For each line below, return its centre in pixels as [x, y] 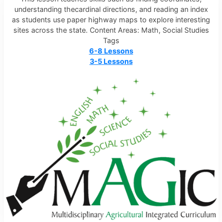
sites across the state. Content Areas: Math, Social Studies [111, 30]
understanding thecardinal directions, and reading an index [111, 9]
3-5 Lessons [111, 61]
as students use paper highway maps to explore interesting [111, 19]
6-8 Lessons [111, 51]
